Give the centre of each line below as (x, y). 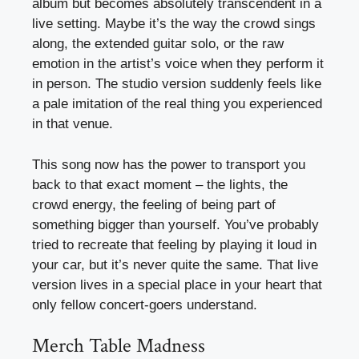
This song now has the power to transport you (169, 164)
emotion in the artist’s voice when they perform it (178, 64)
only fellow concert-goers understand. (145, 305)
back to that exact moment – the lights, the (160, 184)
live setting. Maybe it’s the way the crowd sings (174, 24)
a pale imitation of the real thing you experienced (177, 104)
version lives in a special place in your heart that (177, 284)
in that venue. (73, 124)
